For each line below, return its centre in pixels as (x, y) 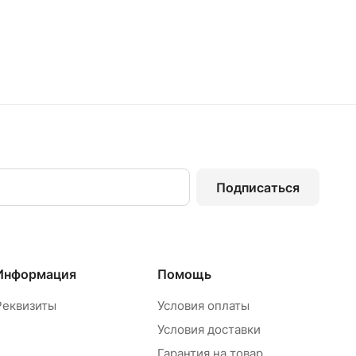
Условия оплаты (203, 306)
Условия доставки (209, 329)
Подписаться (258, 187)
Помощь (184, 274)
